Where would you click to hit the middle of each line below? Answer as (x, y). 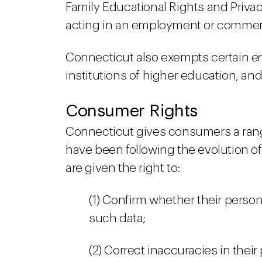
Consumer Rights (132, 111)
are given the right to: (123, 168)
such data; (117, 218)
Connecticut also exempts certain (158, 58)
